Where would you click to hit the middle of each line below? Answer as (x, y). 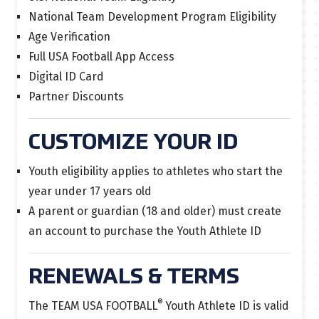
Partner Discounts (76, 96)
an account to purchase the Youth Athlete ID (145, 231)
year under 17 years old (90, 191)
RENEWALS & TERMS (134, 278)
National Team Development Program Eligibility (152, 17)
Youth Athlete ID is (213, 306)
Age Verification (69, 37)
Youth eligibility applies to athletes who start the (156, 171)
